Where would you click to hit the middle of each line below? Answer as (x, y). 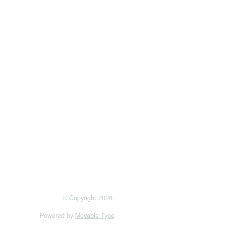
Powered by (58, 216)
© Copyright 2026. (89, 197)
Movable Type (95, 216)
